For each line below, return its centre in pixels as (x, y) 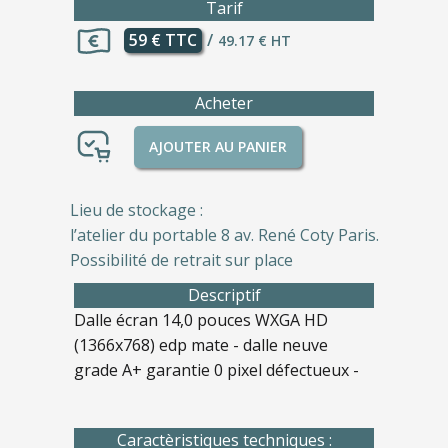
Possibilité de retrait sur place (181, 259)
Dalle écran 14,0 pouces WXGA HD (201, 319)
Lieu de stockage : (136, 209)
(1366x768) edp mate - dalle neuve (201, 344)
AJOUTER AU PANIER (218, 146)
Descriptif (224, 294)
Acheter (224, 102)
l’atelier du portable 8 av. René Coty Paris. (224, 234)
